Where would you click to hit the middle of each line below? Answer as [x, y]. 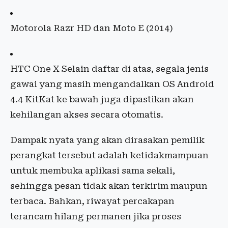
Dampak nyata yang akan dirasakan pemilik [107, 140]
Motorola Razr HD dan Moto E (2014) [92, 28]
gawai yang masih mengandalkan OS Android [112, 84]
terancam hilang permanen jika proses [96, 217]
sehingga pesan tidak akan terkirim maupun [109, 186]
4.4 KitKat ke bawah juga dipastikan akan [102, 99]
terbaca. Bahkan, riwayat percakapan [92, 201]
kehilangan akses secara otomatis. [87, 115]
